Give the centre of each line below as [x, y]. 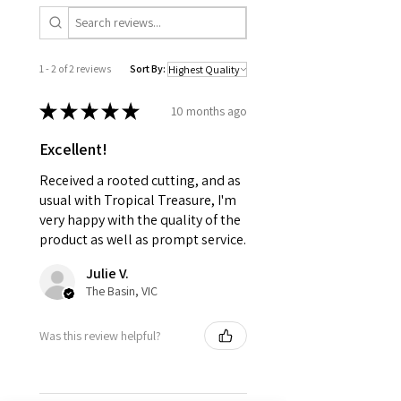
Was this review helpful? [100, 335]
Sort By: [148, 69]
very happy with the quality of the [140, 220]
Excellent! [73, 149]
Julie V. [107, 274]
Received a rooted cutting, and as [140, 181]
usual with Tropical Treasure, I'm [138, 200]
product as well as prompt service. [143, 240]
